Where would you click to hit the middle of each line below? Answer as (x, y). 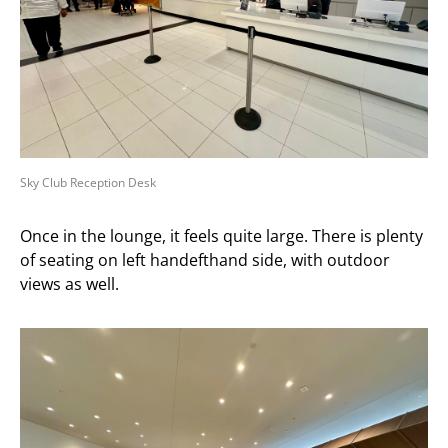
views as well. (69, 284)
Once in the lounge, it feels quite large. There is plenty (221, 236)
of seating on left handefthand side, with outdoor (205, 260)
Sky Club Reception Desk (88, 183)
